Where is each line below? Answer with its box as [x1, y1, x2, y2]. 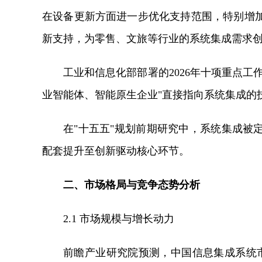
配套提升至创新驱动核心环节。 [42, 145, 189, 157]
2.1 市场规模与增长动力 [63, 213, 174, 225]
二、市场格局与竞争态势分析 [63, 179, 200, 191]
